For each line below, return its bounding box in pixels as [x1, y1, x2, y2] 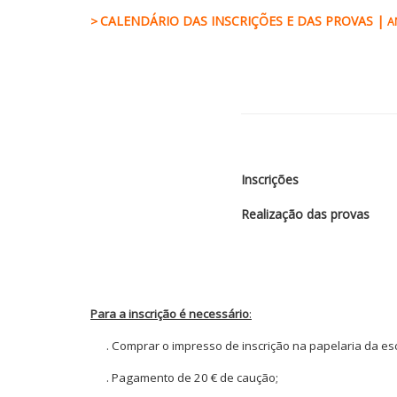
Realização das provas [241, 206, 370, 222]
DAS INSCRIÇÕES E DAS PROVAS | [179, 12, 387, 29]
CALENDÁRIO [100, 12, 179, 29]
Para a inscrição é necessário [90, 306, 249, 322]
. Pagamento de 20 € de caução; [90, 370, 278, 385]
